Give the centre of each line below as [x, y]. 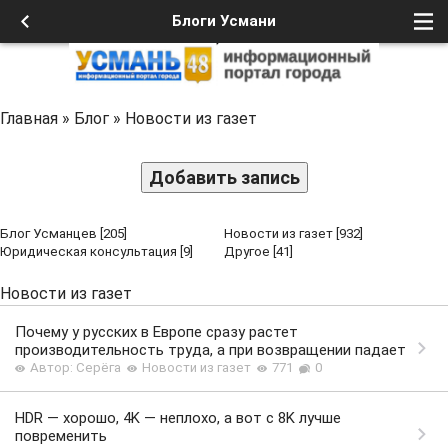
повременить [61, 436]
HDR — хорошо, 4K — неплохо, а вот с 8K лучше [178, 418]
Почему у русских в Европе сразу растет [156, 332]
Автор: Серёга [77, 368]
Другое [247, 251]
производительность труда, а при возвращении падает [210, 350]
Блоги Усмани [224, 21]
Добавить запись [224, 177]
